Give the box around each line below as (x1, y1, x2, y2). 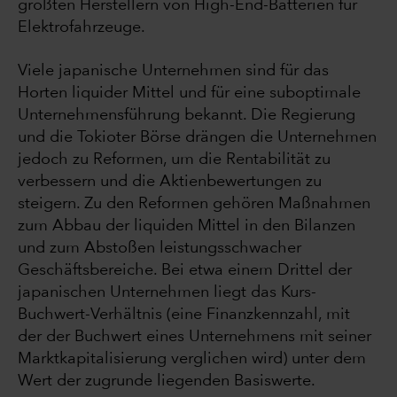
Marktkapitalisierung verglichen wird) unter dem (18, 351, 366, 368)
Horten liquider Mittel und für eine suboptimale (18, 85, 361, 102)
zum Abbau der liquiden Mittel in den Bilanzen (18, 218, 355, 235)
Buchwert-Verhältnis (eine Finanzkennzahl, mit (18, 307, 350, 323)
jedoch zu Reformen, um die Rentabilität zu (18, 152, 331, 168)
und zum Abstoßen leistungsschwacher (18, 240, 301, 257)
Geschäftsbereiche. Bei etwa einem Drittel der (18, 262, 352, 279)
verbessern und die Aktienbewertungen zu (18, 174, 322, 191)
